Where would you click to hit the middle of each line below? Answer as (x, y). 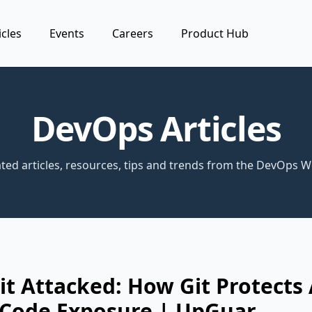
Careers (133, 33)
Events (67, 33)
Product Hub (215, 33)
